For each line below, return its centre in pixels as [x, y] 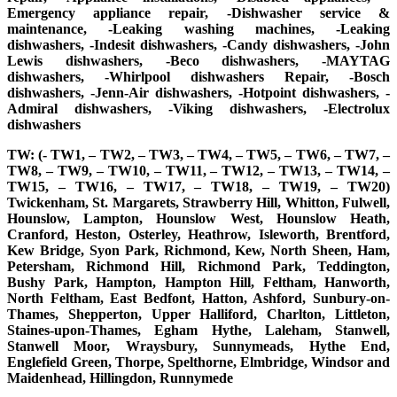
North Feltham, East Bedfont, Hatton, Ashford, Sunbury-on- [198, 299]
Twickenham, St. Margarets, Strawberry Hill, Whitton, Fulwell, [198, 203]
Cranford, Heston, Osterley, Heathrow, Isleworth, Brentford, [198, 235]
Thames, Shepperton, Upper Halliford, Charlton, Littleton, [198, 315]
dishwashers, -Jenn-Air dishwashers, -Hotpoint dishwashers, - [198, 93]
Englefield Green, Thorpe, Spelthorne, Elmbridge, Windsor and [198, 362]
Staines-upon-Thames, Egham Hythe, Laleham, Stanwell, [198, 331]
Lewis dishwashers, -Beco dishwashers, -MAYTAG [198, 61]
